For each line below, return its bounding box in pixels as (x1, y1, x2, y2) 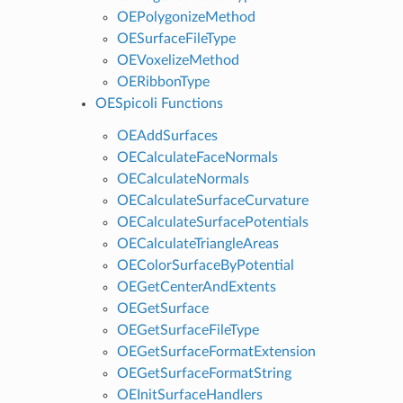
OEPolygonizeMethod (116, 9, 255, 24)
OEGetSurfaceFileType (116, 322, 259, 337)
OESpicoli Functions (94, 95, 223, 111)
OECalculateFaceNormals (116, 149, 278, 165)
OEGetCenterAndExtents (116, 279, 276, 294)
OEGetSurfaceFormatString (116, 365, 291, 381)
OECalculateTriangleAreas (116, 236, 279, 251)
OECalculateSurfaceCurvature (116, 193, 309, 208)
